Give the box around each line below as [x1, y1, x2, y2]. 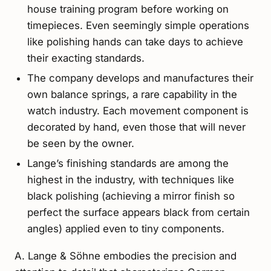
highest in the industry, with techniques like [27, 174, 234, 186]
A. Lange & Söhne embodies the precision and [15, 250, 237, 263]
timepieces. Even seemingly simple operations [27, 19, 249, 31]
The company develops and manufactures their [27, 72, 253, 85]
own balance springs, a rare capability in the [27, 88, 237, 101]
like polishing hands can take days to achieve [27, 35, 243, 48]
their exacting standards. [27, 51, 145, 64]
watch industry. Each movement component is [27, 105, 249, 117]
